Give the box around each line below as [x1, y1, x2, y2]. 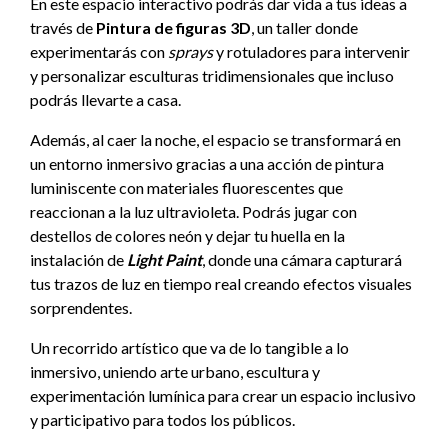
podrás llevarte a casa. [30, 89, 187, 109]
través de [30, 17, 96, 37]
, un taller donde [251, 17, 358, 37]
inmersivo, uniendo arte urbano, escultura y [30, 361, 320, 381]
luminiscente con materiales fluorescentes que [30, 177, 343, 197]
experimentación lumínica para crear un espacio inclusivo [30, 385, 416, 405]
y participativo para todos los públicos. [30, 409, 298, 429]
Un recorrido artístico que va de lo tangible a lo [30, 337, 349, 357]
